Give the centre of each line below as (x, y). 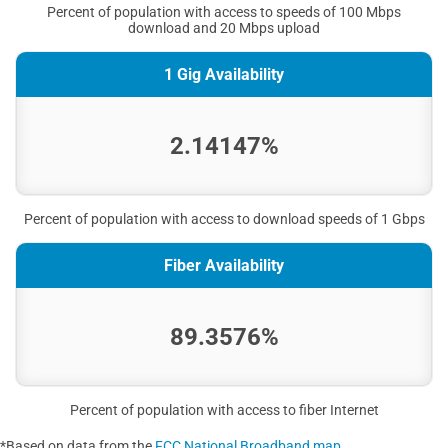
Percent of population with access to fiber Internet (224, 409)
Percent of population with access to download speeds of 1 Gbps (224, 218)
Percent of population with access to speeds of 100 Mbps (224, 11)
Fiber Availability (224, 265)
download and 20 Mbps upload (224, 27)
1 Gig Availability (224, 74)
